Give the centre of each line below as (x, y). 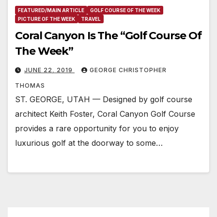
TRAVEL (91, 19)
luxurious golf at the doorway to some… (89, 143)
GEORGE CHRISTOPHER (128, 70)
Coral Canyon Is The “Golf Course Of (108, 36)
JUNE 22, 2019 (49, 70)
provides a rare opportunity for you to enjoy (97, 129)
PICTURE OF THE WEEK (46, 19)
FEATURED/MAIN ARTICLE (51, 10)
